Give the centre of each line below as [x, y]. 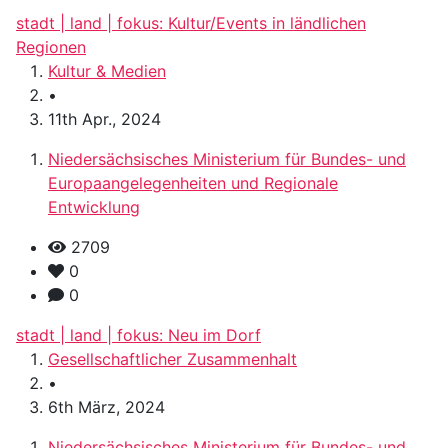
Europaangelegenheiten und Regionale [193, 183]
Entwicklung [94, 207]
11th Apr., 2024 [104, 119]
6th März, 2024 [106, 407]
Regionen [51, 47]
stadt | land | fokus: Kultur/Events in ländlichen [191, 23]
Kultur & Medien [107, 71]
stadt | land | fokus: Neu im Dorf [138, 335]
